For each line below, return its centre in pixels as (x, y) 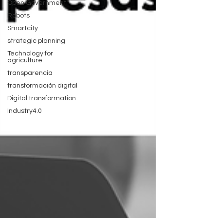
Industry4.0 (25, 111)
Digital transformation (42, 98)
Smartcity (23, 28)
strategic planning (36, 41)
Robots (18, 16)
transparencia (30, 73)
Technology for (30, 54)
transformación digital (42, 86)
